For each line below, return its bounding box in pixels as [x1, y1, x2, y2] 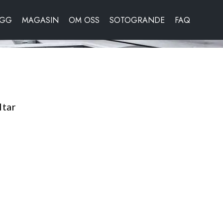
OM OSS [69, 14, 100, 26]
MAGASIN [22, 14, 59, 26]
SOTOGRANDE [110, 14, 165, 26]
